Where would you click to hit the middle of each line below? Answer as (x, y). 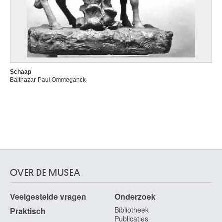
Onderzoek (135, 196)
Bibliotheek (132, 210)
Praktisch (28, 211)
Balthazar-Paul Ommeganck (48, 80)
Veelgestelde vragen (48, 196)
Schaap (21, 72)
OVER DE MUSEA (45, 173)
